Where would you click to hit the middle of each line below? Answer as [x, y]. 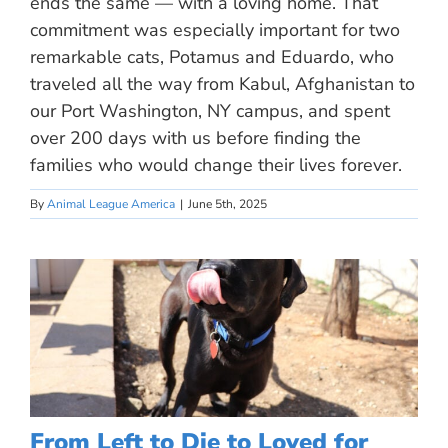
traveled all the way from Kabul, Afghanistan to [222, 84]
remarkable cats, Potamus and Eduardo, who [212, 57]
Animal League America [111, 204]
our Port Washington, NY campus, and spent [210, 111]
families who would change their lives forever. [216, 165]
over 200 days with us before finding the [195, 138]
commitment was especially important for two [215, 30]
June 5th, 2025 [227, 204]
